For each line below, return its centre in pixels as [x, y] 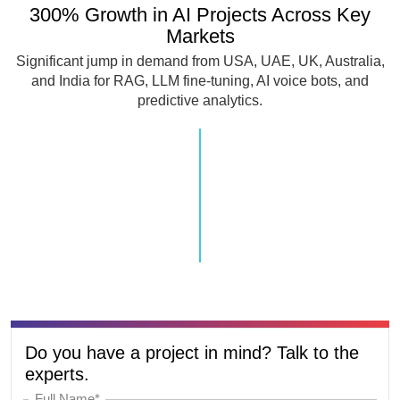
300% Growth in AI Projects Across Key [200, 14]
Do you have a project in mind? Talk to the [192, 352]
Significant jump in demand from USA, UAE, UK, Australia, [200, 61]
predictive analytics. [200, 100]
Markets [200, 36]
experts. [57, 374]
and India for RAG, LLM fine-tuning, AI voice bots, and [200, 80]
